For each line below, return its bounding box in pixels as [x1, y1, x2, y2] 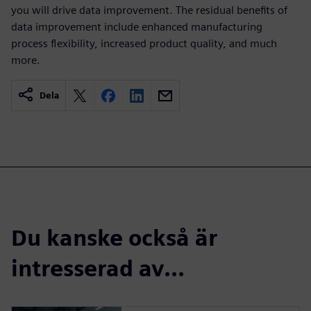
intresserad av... [11, 255, 185, 282]
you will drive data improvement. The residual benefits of [11, 3, 287, 17]
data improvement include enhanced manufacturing [11, 20, 262, 33]
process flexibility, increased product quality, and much [11, 37, 277, 50]
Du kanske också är [11, 224, 217, 251]
